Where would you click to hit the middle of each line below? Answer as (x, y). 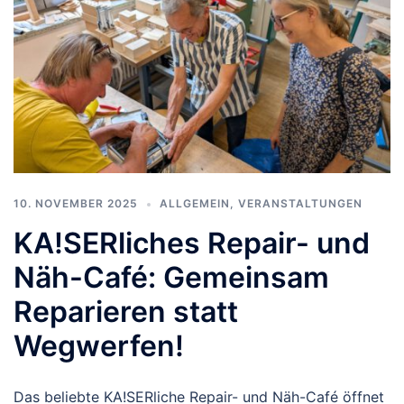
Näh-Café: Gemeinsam (171, 278)
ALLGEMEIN (195, 204)
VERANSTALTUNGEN (300, 204)
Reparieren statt (126, 312)
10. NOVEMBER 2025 (76, 204)
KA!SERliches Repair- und (192, 243)
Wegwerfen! (99, 346)
